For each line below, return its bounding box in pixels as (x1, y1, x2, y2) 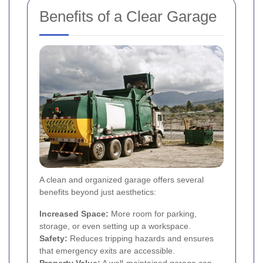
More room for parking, (109, 209, 197, 219)
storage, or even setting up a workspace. (39, 221, 191, 231)
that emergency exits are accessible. (39, 246, 175, 256)
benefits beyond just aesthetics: (39, 187, 156, 197)
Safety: (39, 234, 68, 244)
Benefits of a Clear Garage (39, 7, 217, 25)
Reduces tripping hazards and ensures (68, 234, 214, 244)
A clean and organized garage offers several (39, 175, 204, 185)
